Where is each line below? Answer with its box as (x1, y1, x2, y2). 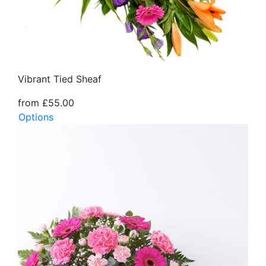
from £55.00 (18, 97, 74, 109)
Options (18, 111, 53, 123)
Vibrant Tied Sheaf (18, 73, 102, 85)
